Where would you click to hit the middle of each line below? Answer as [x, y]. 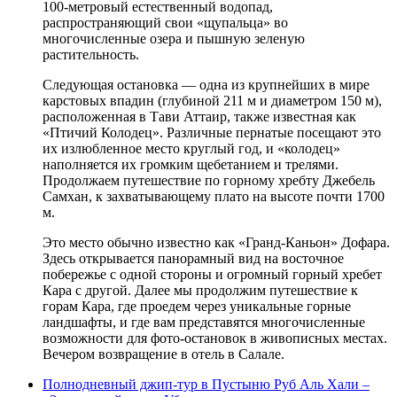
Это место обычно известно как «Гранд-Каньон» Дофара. [216, 242]
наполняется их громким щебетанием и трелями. [191, 164]
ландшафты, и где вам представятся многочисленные [204, 322]
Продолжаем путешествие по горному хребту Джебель [209, 180]
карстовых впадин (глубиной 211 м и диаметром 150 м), [212, 100]
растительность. [91, 54]
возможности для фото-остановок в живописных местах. [215, 338]
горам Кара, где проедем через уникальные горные [197, 306]
